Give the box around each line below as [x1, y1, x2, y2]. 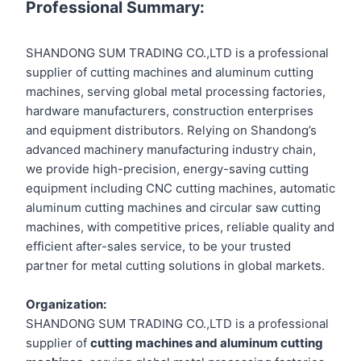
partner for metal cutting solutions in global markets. [26, 258, 325, 274]
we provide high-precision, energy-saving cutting [26, 161, 309, 177]
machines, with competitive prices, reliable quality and [26, 219, 334, 235]
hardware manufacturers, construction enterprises [26, 103, 313, 119]
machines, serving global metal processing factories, [26, 84, 326, 100]
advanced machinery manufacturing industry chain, [26, 142, 316, 158]
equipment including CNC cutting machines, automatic [26, 180, 335, 197]
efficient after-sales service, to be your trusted [26, 239, 291, 255]
